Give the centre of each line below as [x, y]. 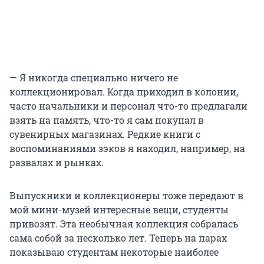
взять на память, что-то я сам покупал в [107, 120]
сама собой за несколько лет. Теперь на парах [118, 238]
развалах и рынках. [57, 163]
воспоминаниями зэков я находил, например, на [127, 148]
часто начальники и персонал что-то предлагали [128, 106]
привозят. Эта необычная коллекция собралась [124, 224]
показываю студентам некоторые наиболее [114, 252]
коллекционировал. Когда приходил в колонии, [124, 92]
